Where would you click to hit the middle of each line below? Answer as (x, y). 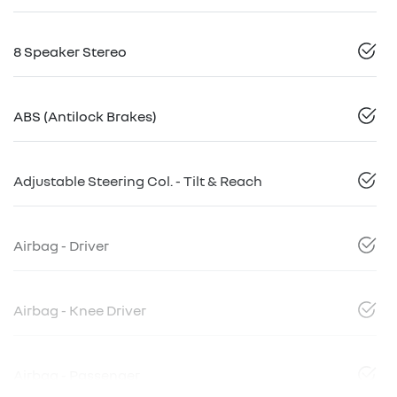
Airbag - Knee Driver (80, 310)
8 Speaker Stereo (70, 51)
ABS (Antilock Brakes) (85, 116)
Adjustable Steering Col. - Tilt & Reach (138, 180)
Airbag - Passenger (77, 374)
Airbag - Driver (61, 245)
